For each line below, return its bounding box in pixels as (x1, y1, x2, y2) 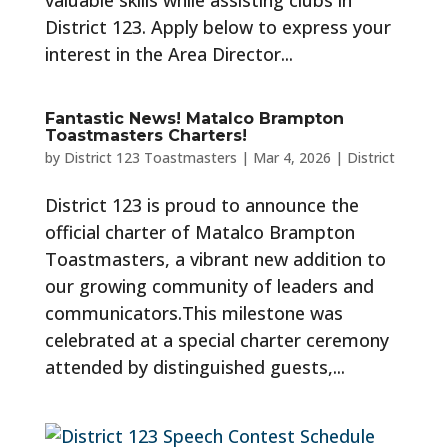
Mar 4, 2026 (252, 148, 331, 167)
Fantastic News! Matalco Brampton (44, 109, 344, 128)
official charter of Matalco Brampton (44, 220, 355, 244)
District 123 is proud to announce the (44, 193, 359, 217)
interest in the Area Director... (44, 42, 293, 66)
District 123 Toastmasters (63, 148, 237, 167)
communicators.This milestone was (44, 301, 343, 325)
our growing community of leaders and (44, 274, 374, 298)
